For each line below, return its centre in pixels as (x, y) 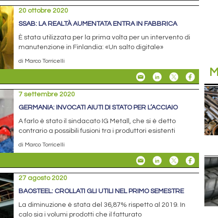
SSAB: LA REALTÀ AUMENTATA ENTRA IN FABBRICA (98, 24)
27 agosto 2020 (43, 178)
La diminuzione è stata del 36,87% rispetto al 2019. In (102, 205)
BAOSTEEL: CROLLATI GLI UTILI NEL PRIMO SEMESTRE (101, 191)
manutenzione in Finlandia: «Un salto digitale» (91, 47)
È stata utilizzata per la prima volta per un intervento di (105, 37)
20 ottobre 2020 (44, 10)
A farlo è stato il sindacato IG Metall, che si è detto (97, 121)
